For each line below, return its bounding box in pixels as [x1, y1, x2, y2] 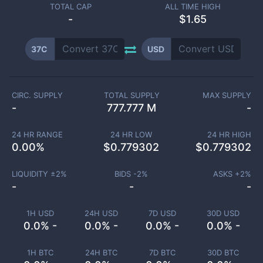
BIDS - [114, 169, 137, 178]
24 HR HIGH [207, 130, 251, 139]
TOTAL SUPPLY [103, 90, 160, 100]
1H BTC [26, 248, 53, 257]
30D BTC [207, 248, 239, 257]
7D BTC [149, 248, 176, 257]
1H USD [26, 208, 54, 218]
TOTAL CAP [49, 2, 92, 11]
